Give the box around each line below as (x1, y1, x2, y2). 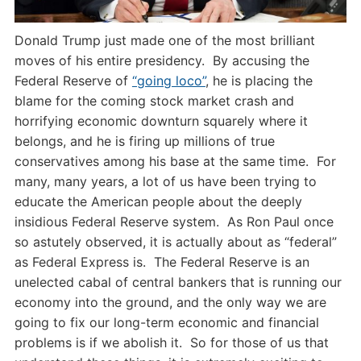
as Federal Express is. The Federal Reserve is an (14, 254, 309, 271)
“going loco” (131, 73, 205, 89)
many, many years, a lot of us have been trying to (14, 173, 317, 190)
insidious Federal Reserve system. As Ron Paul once (14, 214, 334, 230)
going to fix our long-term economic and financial (14, 314, 319, 331)
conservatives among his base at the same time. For (14, 153, 336, 170)
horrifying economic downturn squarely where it (14, 113, 308, 130)
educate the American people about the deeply (14, 193, 302, 210)
